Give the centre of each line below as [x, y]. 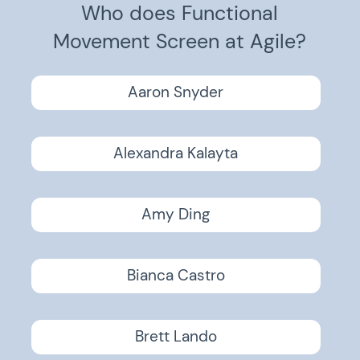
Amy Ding [176, 215]
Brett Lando [176, 337]
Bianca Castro [176, 276]
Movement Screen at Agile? [180, 41]
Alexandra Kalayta [176, 153]
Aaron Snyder [176, 92]
